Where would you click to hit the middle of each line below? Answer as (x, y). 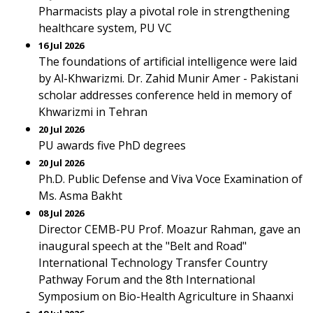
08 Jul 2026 (61, 213)
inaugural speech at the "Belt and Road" (143, 246)
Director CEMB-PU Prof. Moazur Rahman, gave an (169, 229)
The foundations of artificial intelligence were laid (168, 61)
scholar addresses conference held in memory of (165, 95)
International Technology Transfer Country (153, 263)
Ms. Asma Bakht (80, 196)
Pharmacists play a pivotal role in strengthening (164, 11)
